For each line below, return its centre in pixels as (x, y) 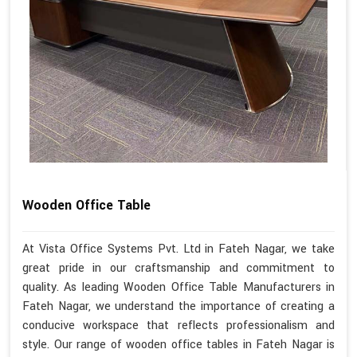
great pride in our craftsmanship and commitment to (178, 268)
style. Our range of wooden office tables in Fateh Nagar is (178, 344)
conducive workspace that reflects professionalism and (178, 325)
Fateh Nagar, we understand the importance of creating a (178, 306)
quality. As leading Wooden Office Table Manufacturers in (178, 287)
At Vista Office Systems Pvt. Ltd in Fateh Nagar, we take (178, 249)
